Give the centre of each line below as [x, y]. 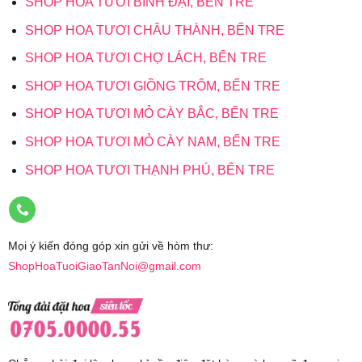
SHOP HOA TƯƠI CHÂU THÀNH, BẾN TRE [154, 30]
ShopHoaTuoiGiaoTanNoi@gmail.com [104, 266]
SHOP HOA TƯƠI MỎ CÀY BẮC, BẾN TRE [152, 114]
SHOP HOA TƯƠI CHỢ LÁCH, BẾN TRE [145, 58]
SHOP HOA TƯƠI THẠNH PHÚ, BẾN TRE [149, 170]
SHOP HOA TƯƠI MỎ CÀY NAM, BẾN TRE [152, 141]
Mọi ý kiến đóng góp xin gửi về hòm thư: [110, 246]
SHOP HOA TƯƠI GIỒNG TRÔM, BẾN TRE [152, 86]
